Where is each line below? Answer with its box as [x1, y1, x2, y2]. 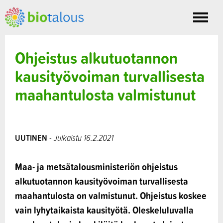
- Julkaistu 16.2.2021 [47, 131, 113, 144]
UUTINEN [15, 131, 47, 144]
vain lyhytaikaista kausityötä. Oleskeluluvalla [15, 203, 194, 218]
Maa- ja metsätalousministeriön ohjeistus [15, 159, 178, 174]
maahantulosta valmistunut [15, 82, 196, 107]
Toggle [201, 16, 221, 29]
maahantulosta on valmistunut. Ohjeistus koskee [15, 188, 207, 203]
